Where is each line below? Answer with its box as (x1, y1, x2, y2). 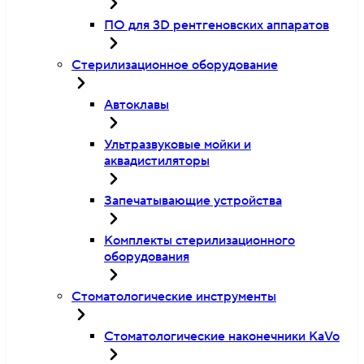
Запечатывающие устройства (104, 193, 282, 209)
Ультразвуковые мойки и (104, 136, 251, 153)
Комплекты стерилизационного (104, 232, 295, 249)
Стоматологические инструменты (71, 288, 276, 305)
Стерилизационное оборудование (71, 57, 278, 73)
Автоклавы (104, 97, 169, 113)
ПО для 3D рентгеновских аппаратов (104, 17, 329, 33)
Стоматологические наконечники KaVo (104, 328, 340, 344)
